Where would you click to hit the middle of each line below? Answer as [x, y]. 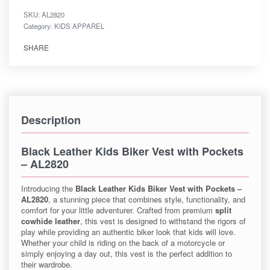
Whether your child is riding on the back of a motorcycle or [123, 243]
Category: [39, 26]
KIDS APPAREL [79, 26]
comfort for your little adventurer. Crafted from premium [118, 210]
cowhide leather [51, 221]
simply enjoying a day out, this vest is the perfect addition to [127, 254]
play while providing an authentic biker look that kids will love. [128, 232]
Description [51, 120]
